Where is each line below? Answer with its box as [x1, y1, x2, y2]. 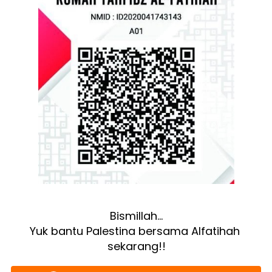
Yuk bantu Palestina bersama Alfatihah [30, 223, 240, 239]
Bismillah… [110, 208, 163, 224]
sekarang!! [107, 239, 166, 254]
